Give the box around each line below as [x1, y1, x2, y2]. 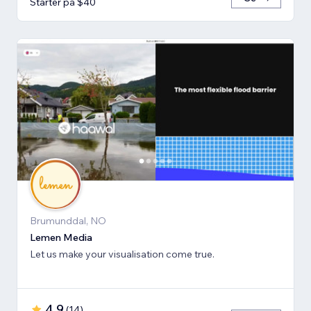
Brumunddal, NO [30, 215, 106, 228]
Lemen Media [30, 231, 92, 244]
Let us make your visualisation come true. [30, 248, 215, 261]
